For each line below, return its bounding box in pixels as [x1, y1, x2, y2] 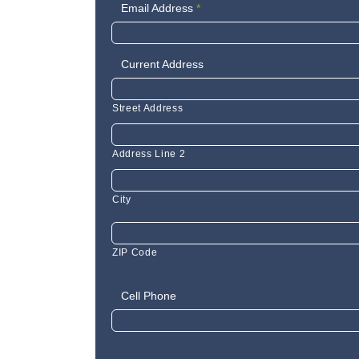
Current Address [121, 57, 204, 71]
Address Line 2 [112, 147, 186, 159]
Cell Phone [121, 288, 177, 302]
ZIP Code [112, 246, 158, 258]
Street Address [112, 102, 184, 114]
